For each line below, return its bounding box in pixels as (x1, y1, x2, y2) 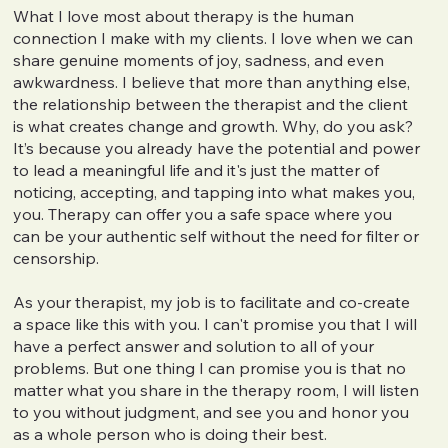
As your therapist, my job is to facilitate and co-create (13, 291, 411, 312)
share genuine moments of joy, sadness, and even (13, 49, 385, 70)
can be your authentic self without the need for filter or (13, 225, 420, 246)
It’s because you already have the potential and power (13, 137, 421, 158)
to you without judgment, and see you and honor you (13, 401, 410, 422)
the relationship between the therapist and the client (13, 93, 409, 114)
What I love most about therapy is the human (13, 5, 355, 26)
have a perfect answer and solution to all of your (13, 335, 375, 356)
